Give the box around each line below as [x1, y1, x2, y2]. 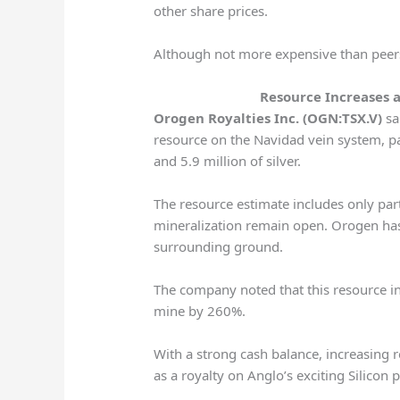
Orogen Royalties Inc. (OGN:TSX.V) [154, 109, 383, 128]
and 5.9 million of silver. [154, 152, 302, 171]
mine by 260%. [154, 302, 246, 321]
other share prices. [154, 2, 269, 21]
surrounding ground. [154, 237, 284, 256]
